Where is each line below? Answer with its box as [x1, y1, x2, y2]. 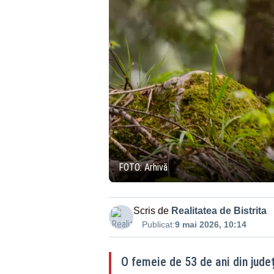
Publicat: [141, 220, 175, 229]
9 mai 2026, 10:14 [174, 220, 246, 229]
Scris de [133, 206, 169, 216]
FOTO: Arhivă [118, 161, 168, 173]
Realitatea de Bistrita [171, 206, 267, 216]
